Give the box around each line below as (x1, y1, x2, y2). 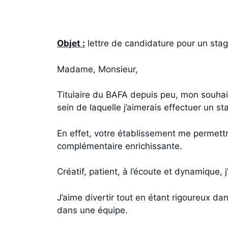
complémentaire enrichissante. (57, 140, 182, 151)
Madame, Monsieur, (57, 64, 138, 74)
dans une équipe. (57, 205, 128, 215)
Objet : (57, 38, 85, 48)
